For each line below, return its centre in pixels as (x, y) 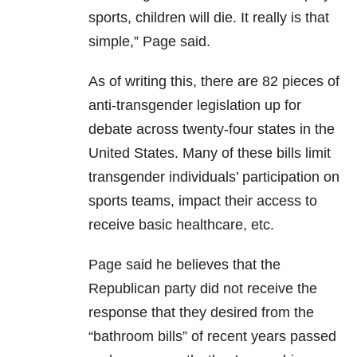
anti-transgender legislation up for (195, 106)
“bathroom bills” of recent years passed (212, 337)
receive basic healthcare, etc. (181, 225)
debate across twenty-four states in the (212, 129)
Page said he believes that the (184, 265)
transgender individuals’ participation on (214, 177)
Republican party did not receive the (203, 289)
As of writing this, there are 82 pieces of (214, 82)
